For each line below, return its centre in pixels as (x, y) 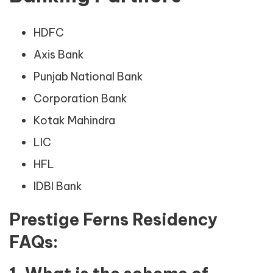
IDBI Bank (58, 186)
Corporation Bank (80, 99)
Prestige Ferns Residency (113, 220)
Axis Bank (59, 55)
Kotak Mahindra (74, 121)
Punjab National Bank (88, 77)
